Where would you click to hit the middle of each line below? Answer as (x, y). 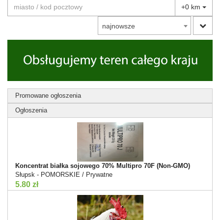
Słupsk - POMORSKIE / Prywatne (64, 174)
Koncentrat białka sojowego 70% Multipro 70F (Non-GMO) (103, 165)
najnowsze (119, 26)
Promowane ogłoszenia (48, 95)
